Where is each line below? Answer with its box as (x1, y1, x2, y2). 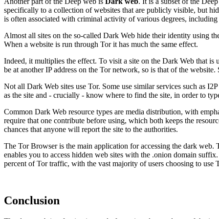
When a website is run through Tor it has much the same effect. (4, 40, 198, 48)
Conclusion (4, 194, 60, 207)
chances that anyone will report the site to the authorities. (4, 125, 178, 133)
